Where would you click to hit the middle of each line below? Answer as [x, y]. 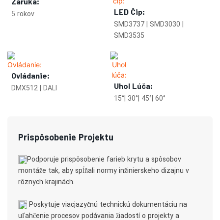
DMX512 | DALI [34, 88]
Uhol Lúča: [133, 85]
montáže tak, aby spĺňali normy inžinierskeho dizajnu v [104, 170]
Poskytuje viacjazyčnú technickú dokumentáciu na [107, 204]
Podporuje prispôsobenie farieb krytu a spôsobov [104, 159]
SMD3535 [129, 36]
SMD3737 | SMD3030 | [149, 25]
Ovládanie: [30, 75]
